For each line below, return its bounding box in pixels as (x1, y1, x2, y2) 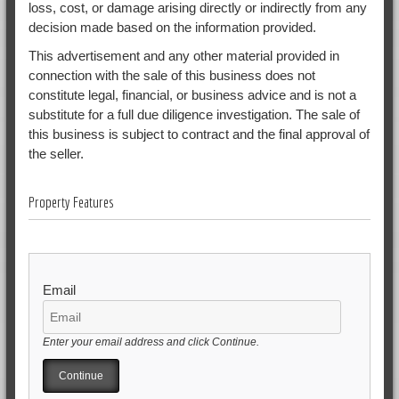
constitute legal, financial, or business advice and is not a (28, 86, 356, 102)
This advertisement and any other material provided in (28, 47, 339, 63)
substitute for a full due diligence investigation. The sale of (28, 106, 360, 122)
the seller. (28, 145, 84, 161)
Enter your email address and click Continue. (42, 335, 259, 348)
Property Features (28, 193, 114, 210)
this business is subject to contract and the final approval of (28, 126, 370, 142)
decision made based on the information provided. (28, 19, 316, 35)
